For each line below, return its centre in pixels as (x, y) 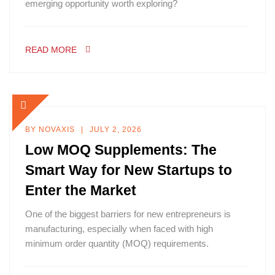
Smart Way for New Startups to (129, 170)
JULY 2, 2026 (116, 130)
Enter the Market (81, 190)
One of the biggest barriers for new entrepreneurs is (128, 214)
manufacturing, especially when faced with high (119, 229)
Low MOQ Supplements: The (121, 150)
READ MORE (51, 50)
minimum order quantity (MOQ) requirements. (117, 243)
